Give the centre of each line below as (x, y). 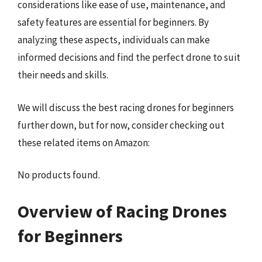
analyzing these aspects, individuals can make (114, 40)
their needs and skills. (63, 75)
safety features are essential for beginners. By (113, 22)
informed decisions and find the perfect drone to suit (129, 57)
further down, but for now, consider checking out (121, 125)
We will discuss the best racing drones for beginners (126, 107)
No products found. (59, 175)
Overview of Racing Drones (122, 211)
